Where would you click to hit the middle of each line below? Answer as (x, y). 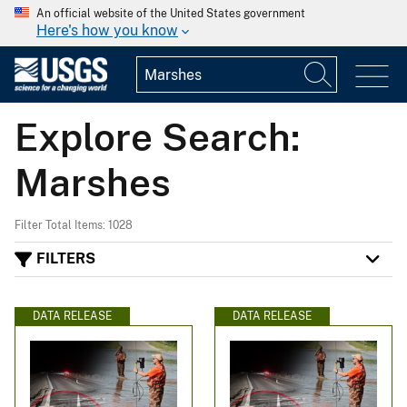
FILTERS (66, 259)
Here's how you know (107, 30)
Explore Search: (157, 136)
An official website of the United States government (171, 14)
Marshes (93, 182)
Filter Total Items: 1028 (74, 225)
